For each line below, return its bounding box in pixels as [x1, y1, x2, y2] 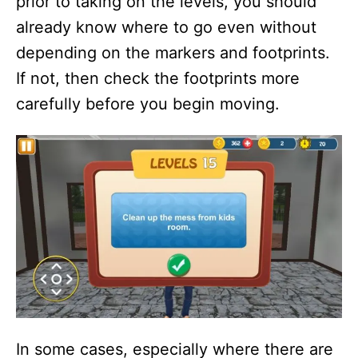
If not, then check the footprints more [16, 68, 300, 88]
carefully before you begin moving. [16, 93, 280, 113]
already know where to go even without [16, 17, 316, 37]
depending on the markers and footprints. [16, 42, 330, 62]
